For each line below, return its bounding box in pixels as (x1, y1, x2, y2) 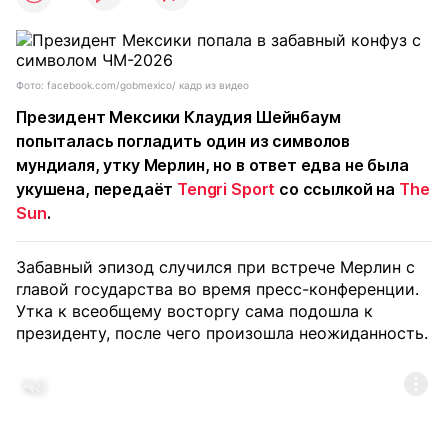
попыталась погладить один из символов (16, 131, 351, 151)
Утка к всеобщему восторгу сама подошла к (16, 301, 373, 321)
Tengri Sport (177, 179, 276, 199)
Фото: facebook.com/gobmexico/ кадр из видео (16, 79, 249, 91)
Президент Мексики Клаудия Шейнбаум (16, 107, 341, 127)
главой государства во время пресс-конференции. (16, 279, 419, 299)
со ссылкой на (275, 179, 399, 199)
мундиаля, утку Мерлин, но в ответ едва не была (16, 155, 409, 175)
